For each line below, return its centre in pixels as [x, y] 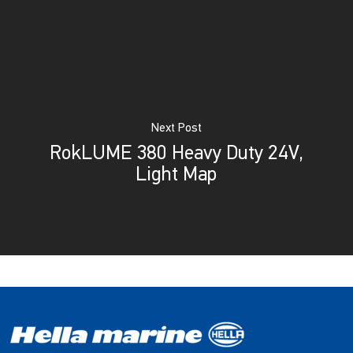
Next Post [176, 128]
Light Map [176, 175]
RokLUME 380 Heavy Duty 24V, [176, 154]
